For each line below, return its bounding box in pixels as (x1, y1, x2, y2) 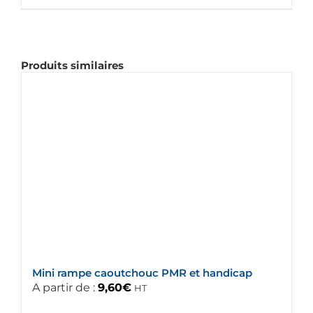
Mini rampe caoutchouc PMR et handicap (32, 266, 252, 280)
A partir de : (32, 281, 98, 295)
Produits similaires (21, 59, 124, 73)
